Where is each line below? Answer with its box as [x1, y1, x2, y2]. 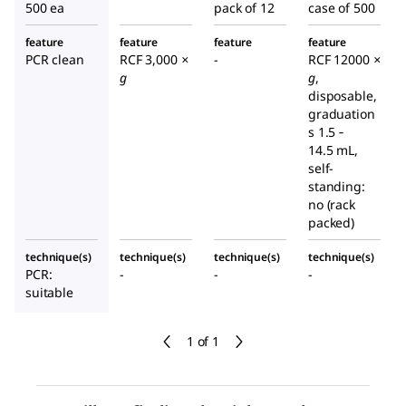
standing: [308, 178, 365, 196]
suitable [25, 284, 73, 302]
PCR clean [25, 51, 84, 69]
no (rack [308, 196, 355, 214]
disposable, [308, 87, 377, 105]
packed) [308, 214, 355, 232]
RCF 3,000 [120, 51, 181, 69]
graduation [308, 105, 375, 123]
